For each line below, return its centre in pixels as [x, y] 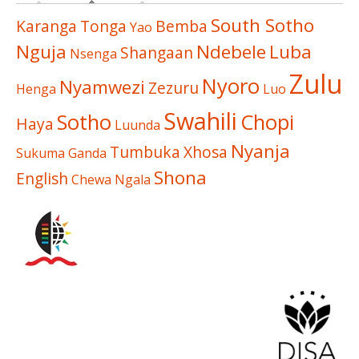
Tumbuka [145, 151]
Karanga [46, 26]
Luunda [137, 125]
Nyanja [260, 151]
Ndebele [231, 51]
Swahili [200, 120]
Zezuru [173, 87]
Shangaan [157, 52]
